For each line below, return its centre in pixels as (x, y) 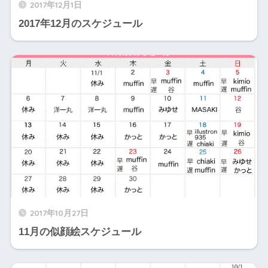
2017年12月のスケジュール (80, 23)
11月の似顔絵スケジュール (80, 232)
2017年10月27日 (59, 212)
